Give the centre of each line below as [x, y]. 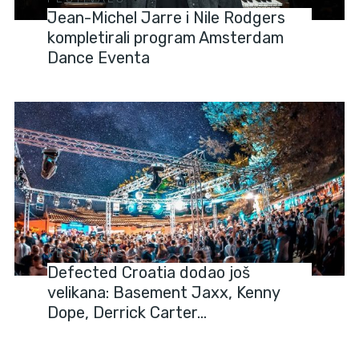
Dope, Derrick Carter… [127, 313]
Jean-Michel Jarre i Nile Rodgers [167, 18]
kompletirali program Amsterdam [166, 38]
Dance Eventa [99, 58]
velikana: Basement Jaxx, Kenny [164, 293]
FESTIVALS [87, 254]
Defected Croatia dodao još [149, 273]
